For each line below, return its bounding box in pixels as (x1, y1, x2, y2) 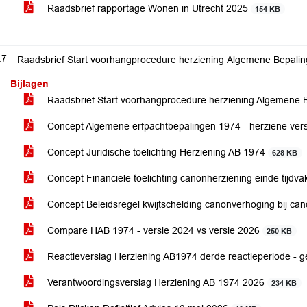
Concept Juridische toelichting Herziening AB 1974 (45, 147, 268, 158)
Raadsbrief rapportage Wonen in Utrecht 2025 (45, 3, 251, 14)
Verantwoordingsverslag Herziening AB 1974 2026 (45, 277, 267, 288)
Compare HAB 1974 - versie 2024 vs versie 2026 (45, 225, 262, 236)
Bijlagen (10, 78, 49, 89)
